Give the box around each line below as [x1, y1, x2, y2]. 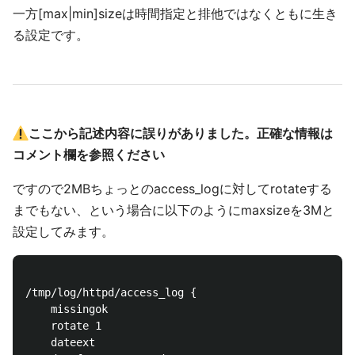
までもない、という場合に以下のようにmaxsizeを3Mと [13, 202, 334, 218]
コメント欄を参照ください [13, 147, 165, 162]
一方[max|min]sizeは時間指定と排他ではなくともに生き [13, 6, 338, 21]
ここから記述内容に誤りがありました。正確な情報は [29, 125, 333, 141]
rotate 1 [25, 319, 101, 332]
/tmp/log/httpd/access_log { [25, 286, 197, 299]
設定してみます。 [13, 223, 114, 239]
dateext [25, 336, 95, 349]
